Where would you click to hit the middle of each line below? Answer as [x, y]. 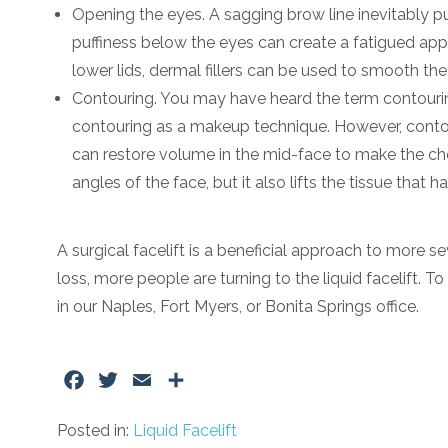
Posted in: [95, 430]
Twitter [147, 379]
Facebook [124, 379]
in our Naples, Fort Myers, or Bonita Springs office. [240, 306]
